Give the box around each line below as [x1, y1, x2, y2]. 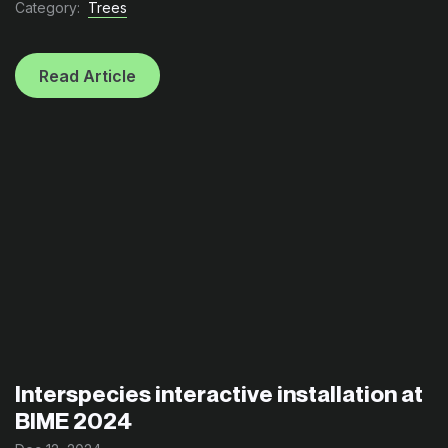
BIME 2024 [15, 406, 132, 434]
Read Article [39, 65, 136, 86]
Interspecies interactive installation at [15, 379, 423, 407]
